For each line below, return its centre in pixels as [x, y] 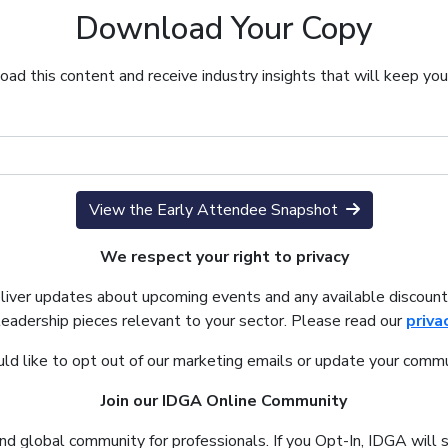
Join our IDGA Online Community [224, 401]
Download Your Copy [224, 28]
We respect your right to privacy [224, 257]
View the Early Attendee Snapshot [213, 210]
